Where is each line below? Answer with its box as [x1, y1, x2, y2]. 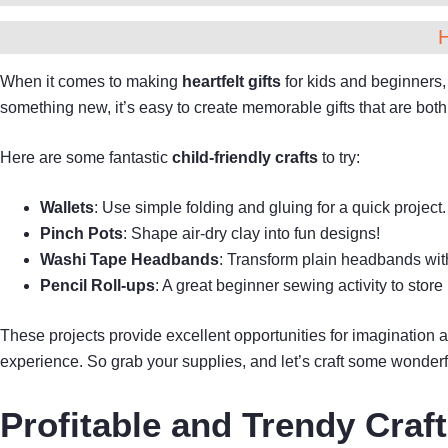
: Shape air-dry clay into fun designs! [123, 225, 380, 242]
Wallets [40, 199, 94, 216]
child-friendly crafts [172, 149, 318, 166]
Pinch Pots [40, 225, 123, 242]
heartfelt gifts [182, 73, 281, 90]
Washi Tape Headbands [40, 251, 219, 268]
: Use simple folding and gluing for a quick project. [94, 199, 446, 216]
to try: [318, 149, 360, 166]
